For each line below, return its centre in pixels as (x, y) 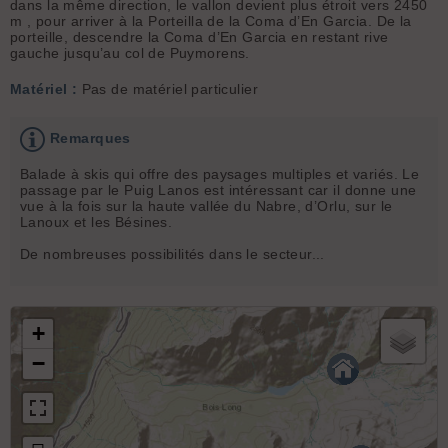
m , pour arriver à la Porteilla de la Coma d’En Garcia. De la (211, 20)
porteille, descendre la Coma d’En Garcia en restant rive (199, 36)
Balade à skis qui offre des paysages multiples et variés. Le (220, 173)
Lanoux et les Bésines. (96, 221)
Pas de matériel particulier (167, 88)
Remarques (90, 137)
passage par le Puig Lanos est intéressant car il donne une (218, 189)
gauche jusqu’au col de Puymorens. (130, 52)
